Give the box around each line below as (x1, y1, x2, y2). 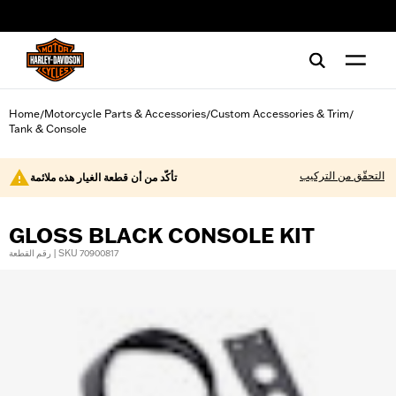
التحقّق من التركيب (300, 169, 385, 182)
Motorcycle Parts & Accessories (44, 107, 206, 120)
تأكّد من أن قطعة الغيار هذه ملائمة (30, 171, 177, 184)
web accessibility (31, 15, 116, 29)
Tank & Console (9, 122, 87, 135)
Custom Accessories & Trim (210, 107, 349, 120)
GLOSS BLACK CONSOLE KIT (9, 223, 315, 248)
